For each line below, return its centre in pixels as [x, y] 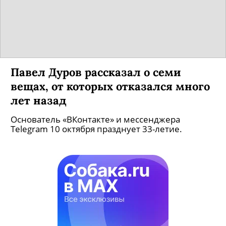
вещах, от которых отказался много [110, 96]
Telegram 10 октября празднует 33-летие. [96, 139]
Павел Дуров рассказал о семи [96, 82]
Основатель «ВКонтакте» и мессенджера [95, 129]
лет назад [39, 110]
